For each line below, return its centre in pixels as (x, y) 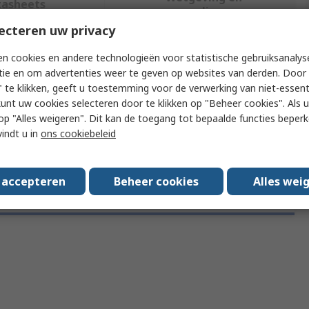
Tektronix (182, 126)
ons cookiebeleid (78, 133)
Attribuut (46, 96)
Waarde (182, 96)
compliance (204, 11)
